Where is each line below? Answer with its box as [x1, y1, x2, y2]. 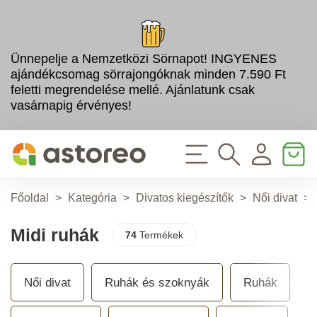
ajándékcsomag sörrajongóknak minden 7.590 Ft [11, 67, 286, 81]
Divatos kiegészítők [136, 192, 234, 204]
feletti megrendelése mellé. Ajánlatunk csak [11, 82, 255, 97]
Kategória [68, 192, 117, 204]
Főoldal [11, 192, 49, 204]
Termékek [136, 229, 183, 241]
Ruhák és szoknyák [104, 275, 209, 289]
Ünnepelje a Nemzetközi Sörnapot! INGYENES [11, 51, 277, 66]
